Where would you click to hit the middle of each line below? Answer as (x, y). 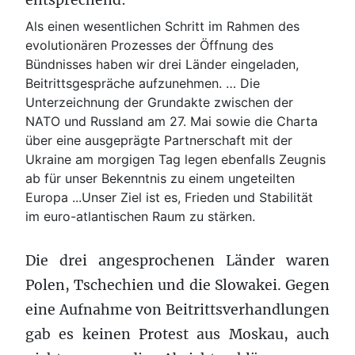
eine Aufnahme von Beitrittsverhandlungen (177, 309)
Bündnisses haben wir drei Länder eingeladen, (162, 64)
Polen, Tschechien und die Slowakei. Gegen (177, 285)
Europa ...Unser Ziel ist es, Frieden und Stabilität (169, 197)
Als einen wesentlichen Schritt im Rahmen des (162, 26)
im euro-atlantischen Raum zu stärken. (140, 216)
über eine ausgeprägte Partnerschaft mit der (159, 140)
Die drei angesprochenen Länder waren (177, 260)
